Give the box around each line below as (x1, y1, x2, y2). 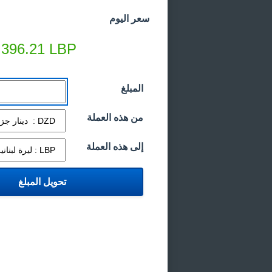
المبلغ (121, 83, 143, 93)
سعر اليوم (109, 13, 149, 24)
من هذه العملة (87, 112, 143, 123)
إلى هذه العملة (86, 141, 143, 152)
